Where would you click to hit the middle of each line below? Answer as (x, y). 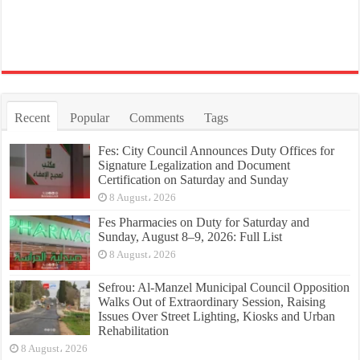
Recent (33, 117)
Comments (157, 117)
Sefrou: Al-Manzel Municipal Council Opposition (224, 288)
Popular (90, 117)
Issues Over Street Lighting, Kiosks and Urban (217, 317)
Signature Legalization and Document (194, 165)
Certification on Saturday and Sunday (194, 179)
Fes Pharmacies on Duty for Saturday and (204, 222)
